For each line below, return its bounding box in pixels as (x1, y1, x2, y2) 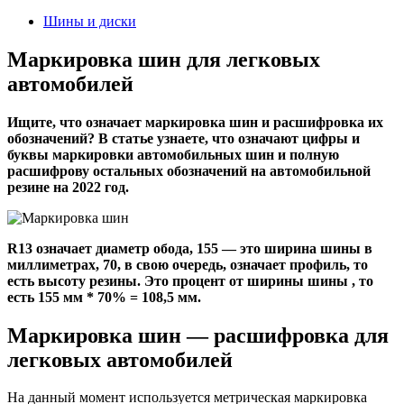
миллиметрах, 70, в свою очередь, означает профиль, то (7, 256, 368, 272)
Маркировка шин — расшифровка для (7, 323, 389, 347)
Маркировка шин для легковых (7, 47, 320, 71)
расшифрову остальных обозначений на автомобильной (7, 162, 371, 179)
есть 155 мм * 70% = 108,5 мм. (7, 289, 201, 305)
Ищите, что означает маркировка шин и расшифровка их (7, 114, 383, 130)
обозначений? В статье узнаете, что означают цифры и (7, 130, 360, 146)
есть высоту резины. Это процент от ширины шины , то (7, 272, 373, 289)
